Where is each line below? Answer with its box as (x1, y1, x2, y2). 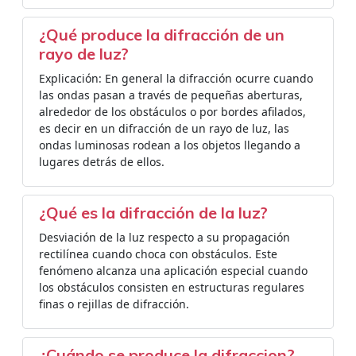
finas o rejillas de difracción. (39, 296, 189, 311)
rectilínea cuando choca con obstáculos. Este (39, 246, 277, 261)
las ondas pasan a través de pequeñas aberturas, (39, 87, 303, 103)
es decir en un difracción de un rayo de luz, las (39, 121, 289, 136)
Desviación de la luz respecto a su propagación (39, 230, 290, 245)
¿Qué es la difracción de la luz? (39, 203, 268, 222)
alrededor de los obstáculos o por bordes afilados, (39, 104, 306, 119)
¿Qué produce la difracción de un (39, 25, 284, 44)
